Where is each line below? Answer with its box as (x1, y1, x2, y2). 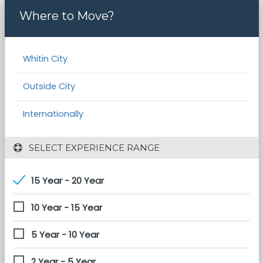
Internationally (22, 108, 83, 120)
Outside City (22, 80, 75, 92)
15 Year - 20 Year (31, 174, 104, 187)
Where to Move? (19, 9, 114, 23)
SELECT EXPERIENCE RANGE (26, 142, 160, 153)
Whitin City (22, 53, 68, 65)
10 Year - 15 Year (31, 201, 102, 214)
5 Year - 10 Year (31, 228, 99, 241)
